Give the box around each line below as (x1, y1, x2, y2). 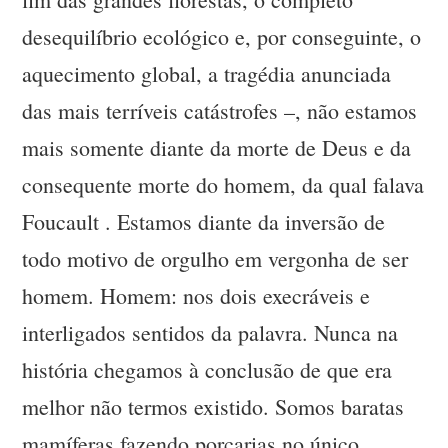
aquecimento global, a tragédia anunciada (22, 59, 392, 89)
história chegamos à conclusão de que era (22, 355, 393, 385)
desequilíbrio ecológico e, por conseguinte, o (22, 22, 422, 52)
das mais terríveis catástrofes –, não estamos (22, 96, 418, 126)
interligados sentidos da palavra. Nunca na (22, 318, 399, 348)
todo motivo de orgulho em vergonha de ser (22, 244, 409, 274)
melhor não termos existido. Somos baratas (22, 392, 405, 422)
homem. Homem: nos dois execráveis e (22, 281, 371, 311)
